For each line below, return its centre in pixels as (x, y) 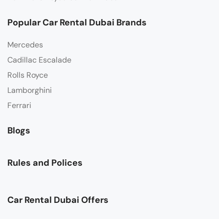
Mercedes (25, 45)
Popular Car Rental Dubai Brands (77, 23)
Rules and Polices (45, 163)
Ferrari (19, 106)
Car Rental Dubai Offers (58, 200)
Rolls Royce (28, 75)
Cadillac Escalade (39, 60)
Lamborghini (30, 90)
